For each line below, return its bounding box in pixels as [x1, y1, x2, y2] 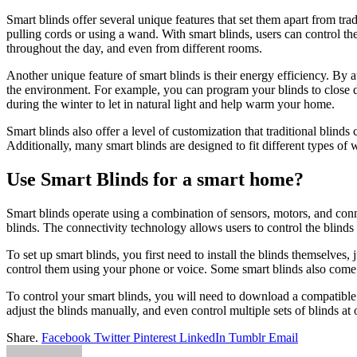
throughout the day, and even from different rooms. [6, 41, 262, 55]
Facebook [41, 330, 91, 344]
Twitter [94, 330, 130, 344]
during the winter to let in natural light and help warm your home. [6, 96, 335, 111]
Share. [6, 330, 38, 344]
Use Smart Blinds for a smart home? [6, 168, 304, 190]
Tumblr [229, 330, 265, 344]
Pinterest [133, 330, 176, 344]
